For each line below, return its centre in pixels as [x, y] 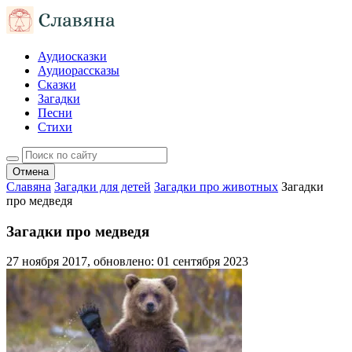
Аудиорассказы [79, 70]
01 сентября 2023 [203, 262]
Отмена [31, 172]
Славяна [29, 187]
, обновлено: [122, 262]
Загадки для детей [103, 187]
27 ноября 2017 [47, 262]
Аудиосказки [72, 56]
